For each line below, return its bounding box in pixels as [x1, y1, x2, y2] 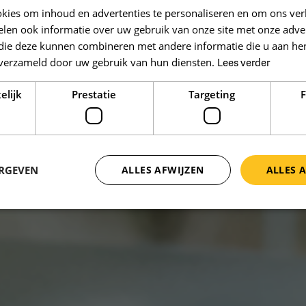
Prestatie [72, 87, 117, 101]
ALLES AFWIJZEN [121, 163, 204, 176]
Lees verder [217, 56, 270, 70]
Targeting [189, 87, 236, 101]
